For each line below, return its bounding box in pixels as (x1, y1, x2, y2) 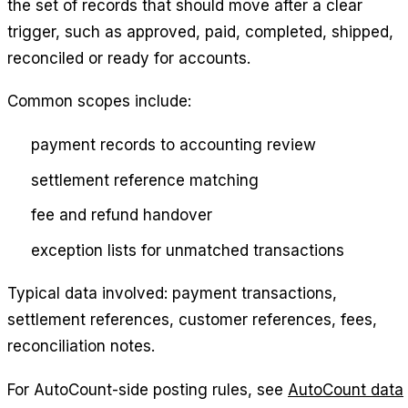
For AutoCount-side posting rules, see (7, 381, 288, 400)
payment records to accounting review (30, 135, 316, 154)
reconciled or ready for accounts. (7, 48, 250, 67)
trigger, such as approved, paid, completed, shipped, (7, 22, 393, 41)
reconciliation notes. (7, 337, 155, 356)
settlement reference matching (30, 170, 259, 189)
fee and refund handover (30, 206, 212, 225)
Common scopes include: (7, 92, 191, 111)
